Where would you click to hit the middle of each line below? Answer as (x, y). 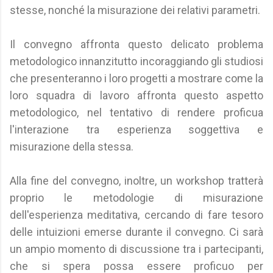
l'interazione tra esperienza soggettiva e (136, 129)
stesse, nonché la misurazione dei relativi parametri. (135, 10)
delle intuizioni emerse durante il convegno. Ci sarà (136, 232)
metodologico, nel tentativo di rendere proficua (136, 112)
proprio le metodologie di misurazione (136, 198)
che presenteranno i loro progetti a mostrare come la (136, 78)
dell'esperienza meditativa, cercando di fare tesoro (136, 215)
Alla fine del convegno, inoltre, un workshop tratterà (136, 181)
